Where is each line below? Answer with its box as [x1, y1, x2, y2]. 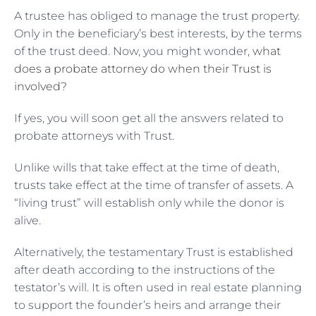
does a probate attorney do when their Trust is [14, 61, 272, 75]
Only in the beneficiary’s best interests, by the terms [14, 26, 302, 40]
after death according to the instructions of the [14, 262, 275, 276]
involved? [14, 79, 67, 93]
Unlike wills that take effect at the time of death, [14, 160, 279, 174]
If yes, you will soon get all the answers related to [14, 111, 284, 125]
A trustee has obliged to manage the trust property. [14, 8, 300, 23]
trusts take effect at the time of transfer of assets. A [14, 178, 293, 192]
